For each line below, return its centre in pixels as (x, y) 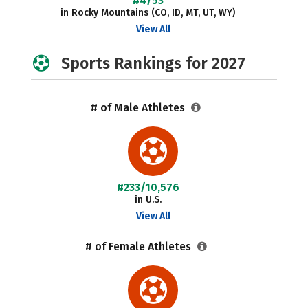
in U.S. (148, 200)
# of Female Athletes (139, 246)
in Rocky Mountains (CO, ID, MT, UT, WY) (148, 13)
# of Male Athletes (140, 108)
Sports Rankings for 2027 (153, 63)
